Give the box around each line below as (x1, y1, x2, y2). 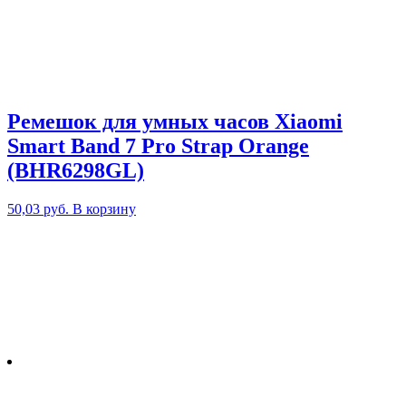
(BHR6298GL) (7, 158, 144, 182)
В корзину (72, 200, 136, 217)
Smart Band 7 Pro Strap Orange (7, 133, 309, 158)
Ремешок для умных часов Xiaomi (7, 109, 343, 133)
